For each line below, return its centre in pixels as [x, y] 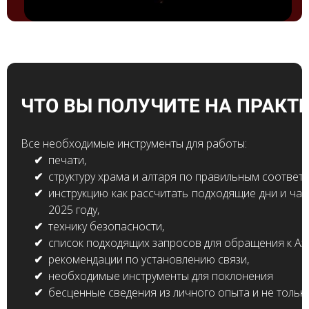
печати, [69, 160]
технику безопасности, [108, 226]
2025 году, [74, 209]
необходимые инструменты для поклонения [161, 276]
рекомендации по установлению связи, [150, 259]
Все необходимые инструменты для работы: [135, 143]
